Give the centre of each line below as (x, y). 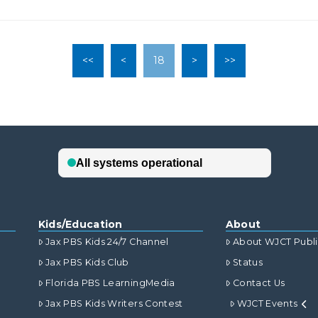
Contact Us (259, 283)
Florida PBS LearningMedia (110, 283)
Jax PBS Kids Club (87, 263)
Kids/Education (80, 225)
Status (248, 263)
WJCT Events (267, 304)
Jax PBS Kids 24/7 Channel (107, 242)
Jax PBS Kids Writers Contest (114, 304)
